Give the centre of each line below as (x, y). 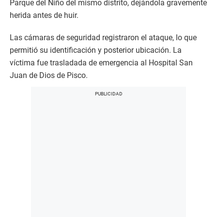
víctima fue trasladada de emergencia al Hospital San (101, 62)
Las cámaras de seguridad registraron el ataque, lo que (103, 37)
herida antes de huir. (44, 15)
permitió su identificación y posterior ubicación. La (96, 50)
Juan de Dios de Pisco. (49, 75)
